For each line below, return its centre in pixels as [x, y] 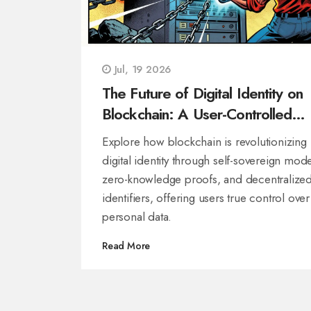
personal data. [137, 217]
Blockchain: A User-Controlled [197, 114]
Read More [126, 246]
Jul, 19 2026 [141, 70]
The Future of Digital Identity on [202, 93]
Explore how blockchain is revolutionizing [204, 142]
